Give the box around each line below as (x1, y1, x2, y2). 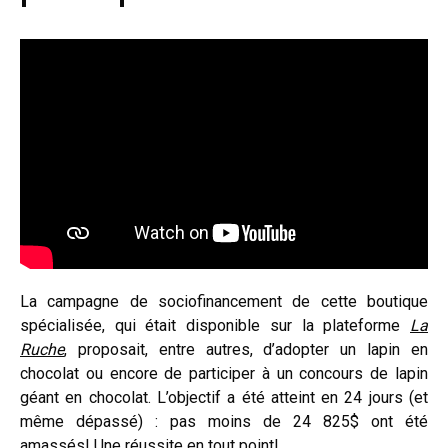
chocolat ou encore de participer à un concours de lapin (20, 363, 428, 383)
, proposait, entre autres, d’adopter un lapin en (64, 339, 428, 359)
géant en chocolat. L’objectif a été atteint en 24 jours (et (20, 387, 428, 407)
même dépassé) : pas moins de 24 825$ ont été (20, 411, 428, 431)
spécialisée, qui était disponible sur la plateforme (20, 315, 410, 335)
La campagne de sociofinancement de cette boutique (20, 291, 428, 311)
